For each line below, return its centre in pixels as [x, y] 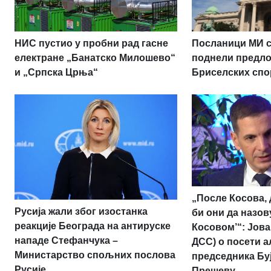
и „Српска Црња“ [56, 72]
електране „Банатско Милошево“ [95, 57]
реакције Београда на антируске [93, 226]
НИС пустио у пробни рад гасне [91, 43]
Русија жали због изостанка [81, 212]
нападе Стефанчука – [66, 241]
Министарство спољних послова [95, 255]
